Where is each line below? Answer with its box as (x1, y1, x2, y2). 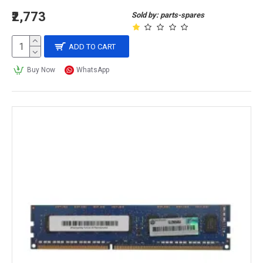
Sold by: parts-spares (131, 11, 204, 19)
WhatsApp (76, 66, 110, 74)
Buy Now (26, 66, 55, 74)
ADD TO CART (69, 42, 116, 51)
